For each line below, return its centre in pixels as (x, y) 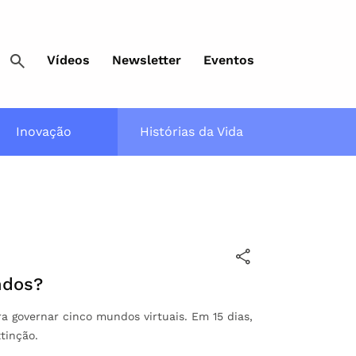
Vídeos (68, 60)
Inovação (44, 132)
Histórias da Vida (192, 132)
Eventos (229, 60)
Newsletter (147, 60)
